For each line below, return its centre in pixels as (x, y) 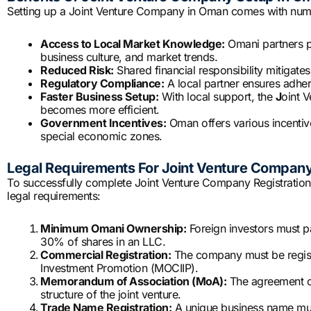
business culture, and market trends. (129, 57)
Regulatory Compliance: (102, 84)
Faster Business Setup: (99, 97)
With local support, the (217, 97)
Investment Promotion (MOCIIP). (119, 268)
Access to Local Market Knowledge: (133, 44)
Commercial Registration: (106, 255)
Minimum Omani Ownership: (113, 229)
